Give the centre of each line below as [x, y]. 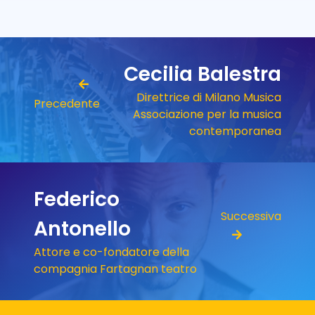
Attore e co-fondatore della [111, 252]
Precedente [67, 103]
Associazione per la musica [207, 114]
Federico [77, 199]
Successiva [251, 216]
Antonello [82, 229]
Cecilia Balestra [202, 74]
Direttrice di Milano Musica [209, 97]
